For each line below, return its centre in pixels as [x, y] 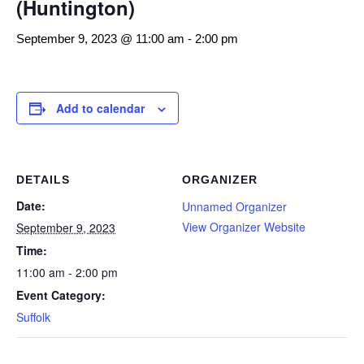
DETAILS [43, 180]
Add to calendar [100, 108]
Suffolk [33, 317]
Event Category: [61, 295]
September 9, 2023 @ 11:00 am [100, 39]
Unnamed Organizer [234, 206]
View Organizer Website [244, 227]
